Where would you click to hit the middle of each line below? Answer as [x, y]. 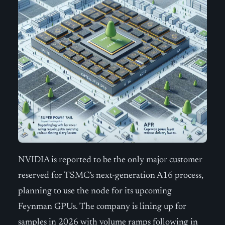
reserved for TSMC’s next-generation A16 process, [111, 176]
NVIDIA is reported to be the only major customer [110, 160]
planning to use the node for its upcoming [95, 191]
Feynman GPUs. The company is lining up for [102, 207]
